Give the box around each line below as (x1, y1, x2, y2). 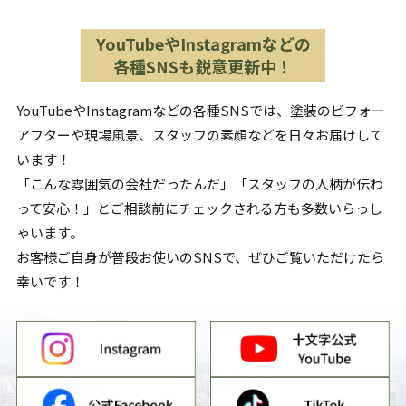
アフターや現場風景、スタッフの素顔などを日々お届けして (15, 125, 383, 145)
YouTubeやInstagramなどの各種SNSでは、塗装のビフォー (15, 101, 385, 121)
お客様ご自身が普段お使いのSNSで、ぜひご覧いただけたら (15, 247, 384, 267)
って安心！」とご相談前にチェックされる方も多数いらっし (15, 198, 382, 218)
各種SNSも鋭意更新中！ (113, 54, 293, 79)
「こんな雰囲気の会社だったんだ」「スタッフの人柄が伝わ (15, 174, 383, 194)
